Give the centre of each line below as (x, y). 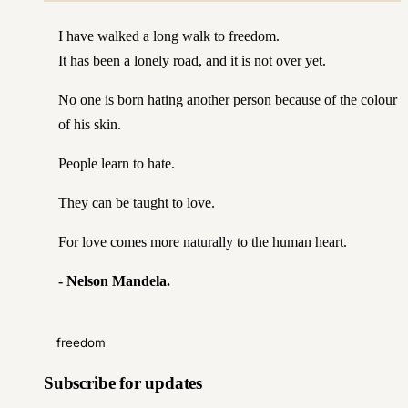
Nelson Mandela (117, 280)
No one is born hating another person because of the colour (228, 99)
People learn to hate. (117, 163)
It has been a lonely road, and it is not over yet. (192, 60)
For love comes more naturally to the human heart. (203, 241)
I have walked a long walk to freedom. (169, 36)
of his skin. (90, 124)
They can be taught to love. (137, 202)
